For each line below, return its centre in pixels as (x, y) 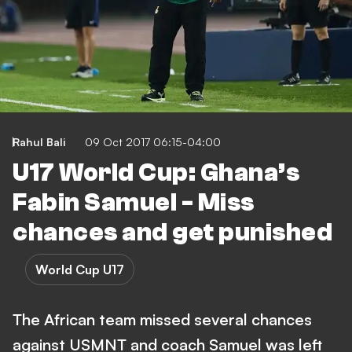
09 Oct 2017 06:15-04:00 (153, 141)
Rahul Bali (39, 141)
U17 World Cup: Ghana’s (156, 172)
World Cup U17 (80, 269)
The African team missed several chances (162, 319)
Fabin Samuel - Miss (134, 202)
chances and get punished (172, 232)
